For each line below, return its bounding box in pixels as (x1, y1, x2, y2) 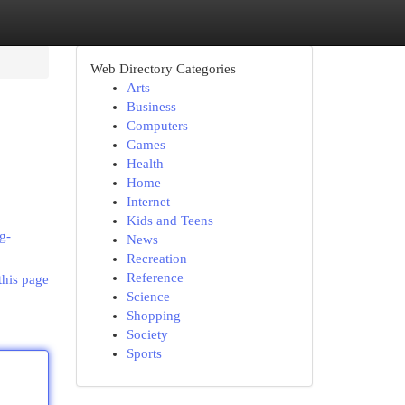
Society (126, 327, 168, 342)
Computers (126, 118, 188, 133)
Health (126, 156, 164, 171)
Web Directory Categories (89, 61, 236, 76)
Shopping (126, 308, 181, 323)
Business (126, 99, 176, 114)
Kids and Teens (126, 213, 213, 228)
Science (126, 289, 170, 304)
